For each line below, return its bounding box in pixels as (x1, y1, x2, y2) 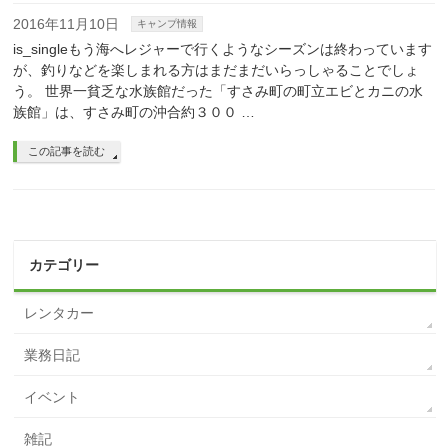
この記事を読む (28, 145, 106, 157)
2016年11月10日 (13, 16, 120, 32)
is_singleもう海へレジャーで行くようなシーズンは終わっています (13, 41, 433, 57)
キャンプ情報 (137, 18, 198, 29)
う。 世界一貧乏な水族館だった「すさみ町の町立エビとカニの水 (13, 83, 424, 99)
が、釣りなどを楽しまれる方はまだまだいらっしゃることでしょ (13, 62, 420, 78)
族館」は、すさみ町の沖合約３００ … (13, 104, 256, 120)
